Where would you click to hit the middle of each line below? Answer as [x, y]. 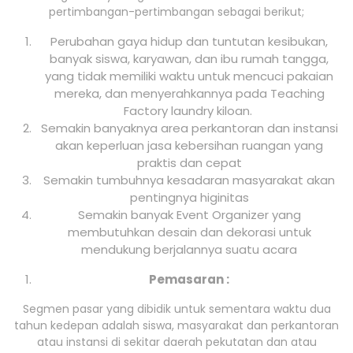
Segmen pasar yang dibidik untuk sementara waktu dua [176, 309]
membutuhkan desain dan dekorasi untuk [189, 232]
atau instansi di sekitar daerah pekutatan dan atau [176, 342]
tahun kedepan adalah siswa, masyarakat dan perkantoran [176, 326]
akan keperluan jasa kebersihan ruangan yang [189, 146]
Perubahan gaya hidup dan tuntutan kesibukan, [189, 42]
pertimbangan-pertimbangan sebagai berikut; [176, 12]
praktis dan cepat [189, 163]
